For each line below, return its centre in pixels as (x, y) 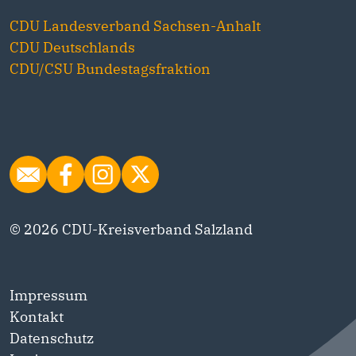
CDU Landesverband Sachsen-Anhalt (135, 26)
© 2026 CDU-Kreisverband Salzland (131, 229)
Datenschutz (52, 338)
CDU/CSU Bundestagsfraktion (110, 69)
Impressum (48, 295)
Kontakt (37, 317)
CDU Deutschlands (72, 47)
